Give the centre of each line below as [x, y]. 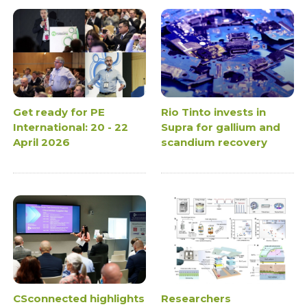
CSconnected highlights [79, 299]
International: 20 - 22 [71, 127]
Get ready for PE [59, 112]
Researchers [196, 299]
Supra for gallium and [221, 127]
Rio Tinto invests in [213, 112]
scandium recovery [214, 143]
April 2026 [42, 143]
